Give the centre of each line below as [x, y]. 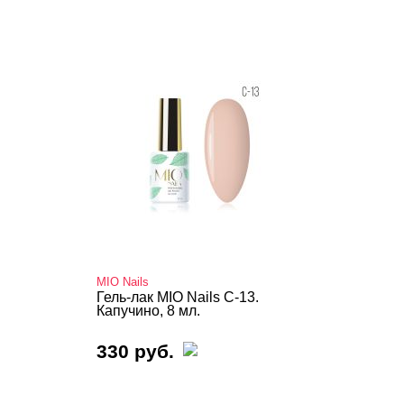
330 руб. [135, 351]
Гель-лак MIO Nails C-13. [178, 297]
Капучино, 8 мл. [148, 311]
